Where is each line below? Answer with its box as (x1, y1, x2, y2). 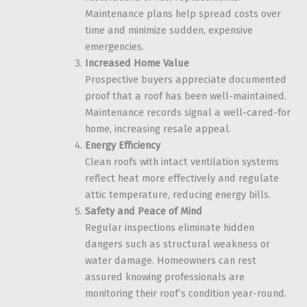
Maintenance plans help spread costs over (84, 8, 281, 21)
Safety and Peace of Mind (84, 205, 202, 218)
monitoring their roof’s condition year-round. (84, 287, 286, 300)
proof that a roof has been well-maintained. (84, 90, 286, 103)
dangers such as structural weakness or (84, 238, 270, 251)
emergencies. (84, 40, 144, 53)
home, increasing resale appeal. (84, 123, 231, 136)
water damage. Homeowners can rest (84, 254, 256, 267)
